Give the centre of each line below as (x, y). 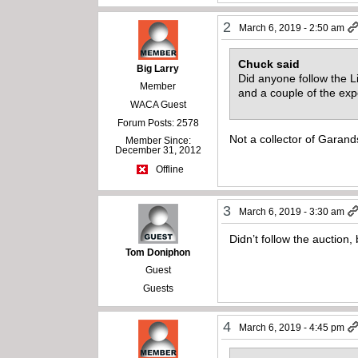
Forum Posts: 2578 (158, 123)
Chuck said (269, 64)
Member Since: (158, 140)
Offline (168, 170)
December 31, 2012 (158, 150)
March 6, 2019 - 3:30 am (292, 211)
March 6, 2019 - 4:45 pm (292, 327)
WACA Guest (158, 104)
